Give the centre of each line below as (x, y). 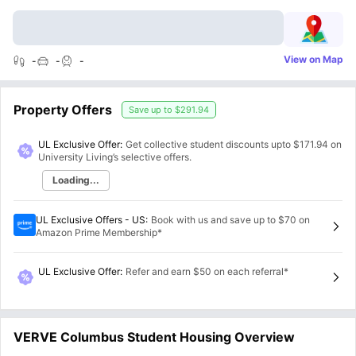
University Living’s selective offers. (114, 157)
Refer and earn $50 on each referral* (207, 271)
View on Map (313, 59)
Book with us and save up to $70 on (230, 220)
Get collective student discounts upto (208, 144)
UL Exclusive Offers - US (91, 220)
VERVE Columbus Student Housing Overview (154, 337)
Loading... (76, 180)
